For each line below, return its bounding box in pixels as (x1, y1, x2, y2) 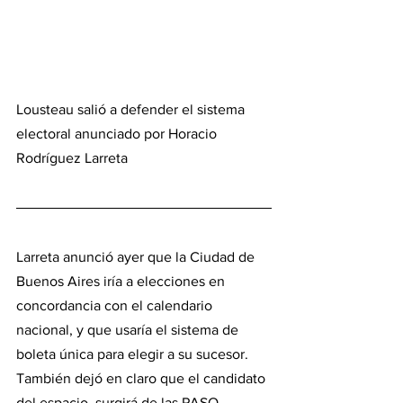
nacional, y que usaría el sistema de (16, 321, 242, 337)
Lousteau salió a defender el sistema (16, 101, 248, 117)
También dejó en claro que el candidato (16, 370, 269, 386)
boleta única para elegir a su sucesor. (16, 345, 252, 362)
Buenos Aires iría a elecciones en (16, 273, 228, 289)
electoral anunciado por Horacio (16, 125, 220, 141)
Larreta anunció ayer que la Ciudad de (16, 248, 258, 264)
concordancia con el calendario (16, 297, 216, 313)
